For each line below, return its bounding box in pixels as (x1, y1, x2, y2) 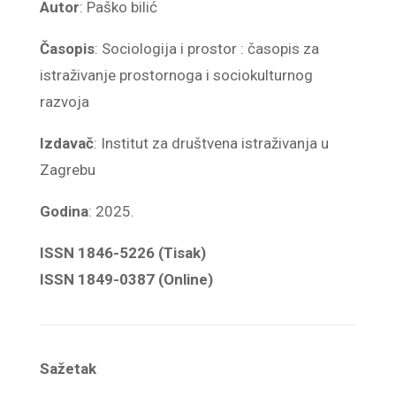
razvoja (39, 93, 89, 110)
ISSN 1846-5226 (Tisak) (39, 244, 206, 262)
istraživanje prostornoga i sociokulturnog (39, 66, 313, 84)
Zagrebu (39, 161, 95, 179)
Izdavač (39, 134, 94, 152)
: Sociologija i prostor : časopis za (94, 40, 319, 57)
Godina (39, 202, 88, 220)
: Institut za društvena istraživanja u (93, 134, 329, 152)
